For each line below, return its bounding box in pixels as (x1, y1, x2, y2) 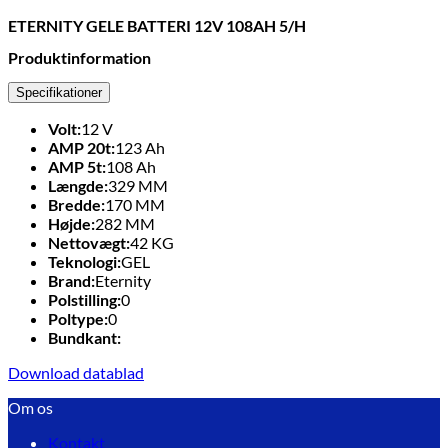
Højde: (48, 213, 95, 233)
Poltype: (48, 308, 108, 328)
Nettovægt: (48, 232, 130, 252)
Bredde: (48, 194, 105, 214)
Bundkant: (48, 327, 121, 347)
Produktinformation (8, 48, 151, 68)
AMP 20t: (48, 137, 115, 157)
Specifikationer (16, 84, 102, 100)
